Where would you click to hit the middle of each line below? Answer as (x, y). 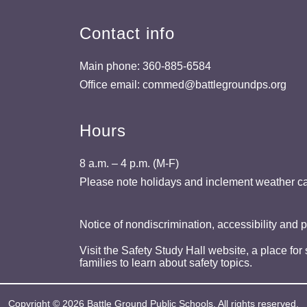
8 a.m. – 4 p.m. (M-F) (129, 163)
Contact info (127, 33)
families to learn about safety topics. (166, 262)
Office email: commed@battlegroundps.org (183, 84)
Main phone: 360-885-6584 (145, 66)
